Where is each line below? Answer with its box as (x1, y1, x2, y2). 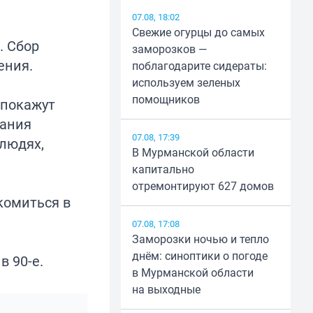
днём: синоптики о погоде (131, 248, 268, 264)
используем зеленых (131, 75, 240, 91)
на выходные (131, 282, 201, 298)
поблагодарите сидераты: (131, 58, 267, 74)
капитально (131, 161, 194, 177)
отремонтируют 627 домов (131, 178, 274, 194)
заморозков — (131, 41, 208, 57)
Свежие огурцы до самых (131, 24, 265, 41)
